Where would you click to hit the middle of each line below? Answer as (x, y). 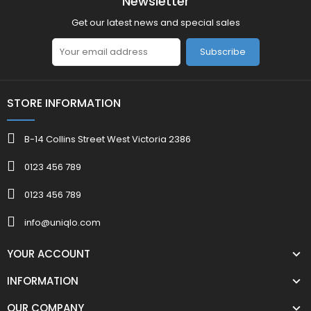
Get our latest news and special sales (155, 22)
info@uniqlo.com (62, 223)
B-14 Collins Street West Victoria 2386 (108, 140)
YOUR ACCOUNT (49, 253)
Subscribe (222, 52)
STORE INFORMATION (64, 103)
